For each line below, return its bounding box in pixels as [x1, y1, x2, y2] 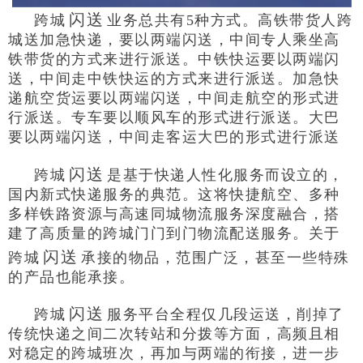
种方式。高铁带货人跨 [194, 12, 352, 29]
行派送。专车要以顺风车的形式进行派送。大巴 [8, 109, 340, 126]
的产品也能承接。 [8, 268, 135, 285]
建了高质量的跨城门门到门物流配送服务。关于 [8, 224, 340, 241]
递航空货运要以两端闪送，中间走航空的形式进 [8, 90, 340, 107]
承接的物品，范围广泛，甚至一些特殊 [81, 249, 350, 266]
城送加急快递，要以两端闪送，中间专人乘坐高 [8, 32, 340, 49]
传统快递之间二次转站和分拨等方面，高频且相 [8, 326, 340, 343]
